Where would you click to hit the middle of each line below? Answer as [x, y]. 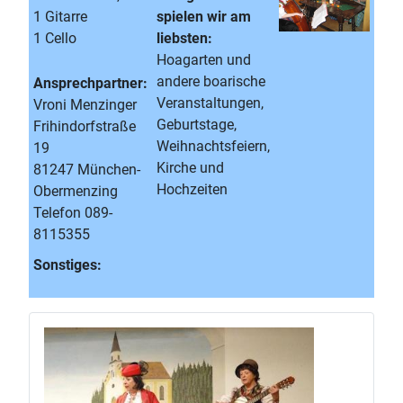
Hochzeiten [192, 189]
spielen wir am [204, 17]
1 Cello [55, 38]
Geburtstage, [197, 125]
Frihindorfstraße [85, 126]
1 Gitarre [60, 17]
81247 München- [87, 170]
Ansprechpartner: [90, 83]
